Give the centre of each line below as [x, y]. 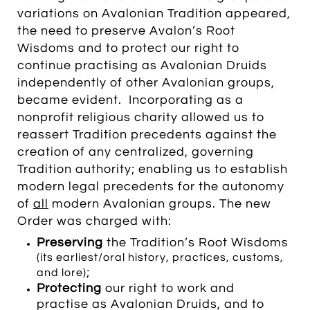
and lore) [62, 273]
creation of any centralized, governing [136, 152]
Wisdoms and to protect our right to [128, 48]
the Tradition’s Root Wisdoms [198, 243]
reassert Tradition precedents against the [147, 135]
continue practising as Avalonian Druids [142, 65]
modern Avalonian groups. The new [160, 204]
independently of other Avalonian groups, [146, 83]
